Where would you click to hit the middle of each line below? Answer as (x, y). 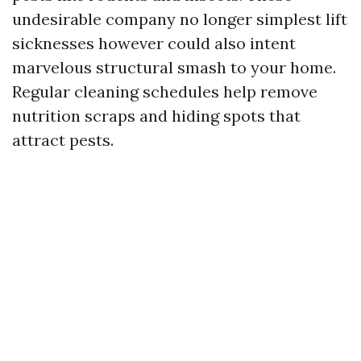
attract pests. (63, 140)
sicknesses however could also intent (154, 43)
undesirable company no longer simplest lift (180, 19)
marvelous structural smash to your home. (174, 67)
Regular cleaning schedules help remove (165, 91)
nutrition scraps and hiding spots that (156, 116)
